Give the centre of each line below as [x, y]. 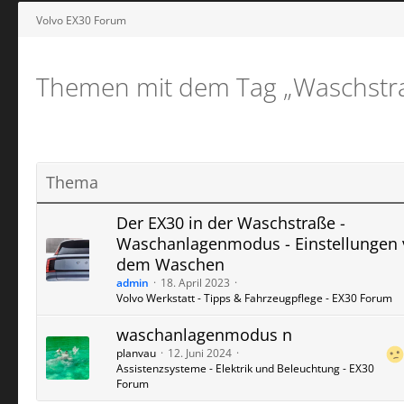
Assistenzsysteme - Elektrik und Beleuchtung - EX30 [245, 368]
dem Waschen [170, 264]
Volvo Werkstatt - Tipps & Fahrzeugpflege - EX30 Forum [254, 298]
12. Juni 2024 [200, 353]
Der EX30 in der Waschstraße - [231, 223]
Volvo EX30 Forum [81, 20]
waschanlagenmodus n [204, 335]
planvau [136, 353]
